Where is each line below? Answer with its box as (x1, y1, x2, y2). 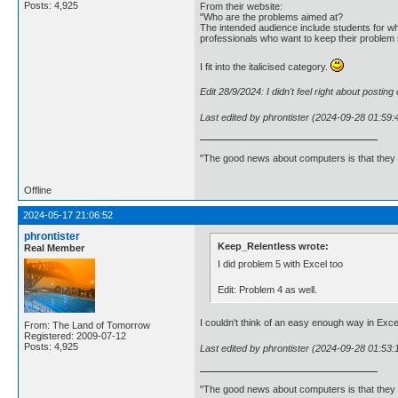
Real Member (24, 243, 84, 254)
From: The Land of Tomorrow (24, 320, 150, 331)
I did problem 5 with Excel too (218, 259, 344, 269)
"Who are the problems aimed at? (200, 12, 343, 22)
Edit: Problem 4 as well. (218, 283, 318, 295)
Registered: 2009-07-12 (24, 330, 126, 342)
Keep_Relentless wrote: (218, 240, 330, 251)
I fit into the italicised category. (200, 60, 330, 72)
